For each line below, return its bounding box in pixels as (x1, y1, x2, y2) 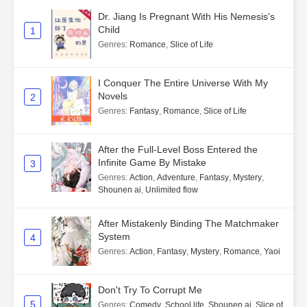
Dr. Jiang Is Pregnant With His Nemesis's (98, 11, 275, 23)
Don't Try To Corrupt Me (98, 284, 202, 296)
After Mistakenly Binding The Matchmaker (98, 218, 279, 230)
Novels (98, 90, 127, 102)
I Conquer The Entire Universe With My (98, 77, 268, 89)
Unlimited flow (145, 185, 198, 195)
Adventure (157, 173, 195, 183)
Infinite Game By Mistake (98, 157, 206, 169)
